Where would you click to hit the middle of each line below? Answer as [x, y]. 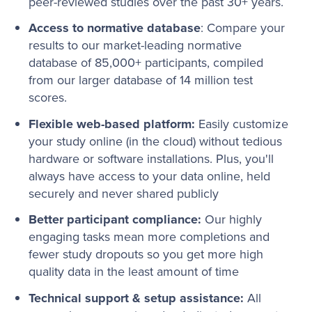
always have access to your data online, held [149, 176]
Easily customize [241, 124]
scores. [47, 98]
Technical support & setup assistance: [136, 298]
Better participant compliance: [115, 220]
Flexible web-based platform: [111, 124]
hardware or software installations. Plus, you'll [151, 158]
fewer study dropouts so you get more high [146, 255]
